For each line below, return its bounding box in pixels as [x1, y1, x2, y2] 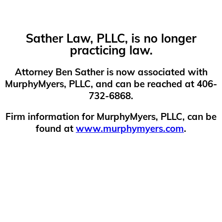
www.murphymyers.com [76, 122, 184, 135]
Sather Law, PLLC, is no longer [26, 30, 196, 46]
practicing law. [69, 42, 153, 57]
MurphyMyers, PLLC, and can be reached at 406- [5, 77, 217, 90]
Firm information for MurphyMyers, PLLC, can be [5, 111, 217, 123]
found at [36, 122, 76, 135]
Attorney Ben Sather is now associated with [14, 65, 208, 78]
